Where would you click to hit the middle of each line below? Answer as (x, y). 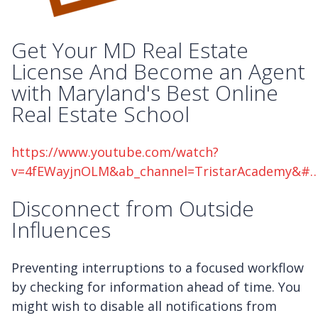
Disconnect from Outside (133, 209)
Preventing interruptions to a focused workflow (158, 268)
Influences (61, 230)
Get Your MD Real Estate (130, 50)
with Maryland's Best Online (145, 92)
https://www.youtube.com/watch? (115, 152)
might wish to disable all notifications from (144, 306)
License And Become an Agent (158, 71)
